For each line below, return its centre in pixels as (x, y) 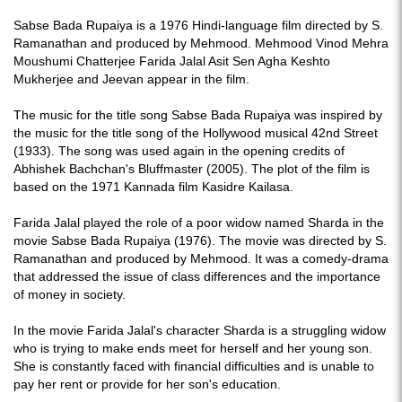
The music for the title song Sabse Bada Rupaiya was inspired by (198, 115)
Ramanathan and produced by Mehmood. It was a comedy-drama (201, 258)
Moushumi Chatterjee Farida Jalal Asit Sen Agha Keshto (172, 61)
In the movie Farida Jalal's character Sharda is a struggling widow (200, 330)
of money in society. (71, 294)
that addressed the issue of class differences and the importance (197, 276)
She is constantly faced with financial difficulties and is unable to (194, 366)
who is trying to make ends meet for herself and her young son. (193, 348)
